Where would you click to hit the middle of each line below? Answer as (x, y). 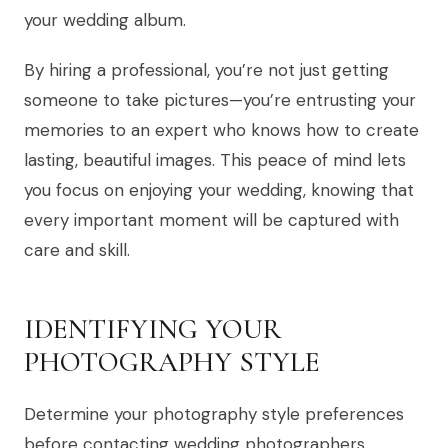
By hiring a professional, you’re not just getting (206, 69)
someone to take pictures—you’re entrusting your (220, 99)
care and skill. (77, 249)
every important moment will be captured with (211, 219)
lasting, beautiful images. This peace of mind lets (215, 159)
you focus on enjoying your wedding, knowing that (219, 189)
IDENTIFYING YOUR (153, 328)
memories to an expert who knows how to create (221, 129)
